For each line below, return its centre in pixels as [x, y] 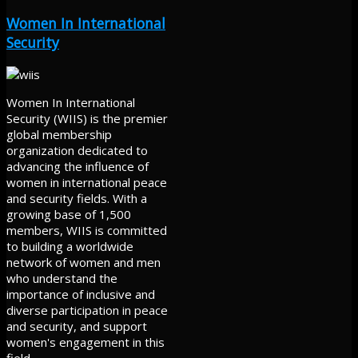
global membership [59, 134]
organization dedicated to [77, 150]
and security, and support [77, 326]
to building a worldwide [70, 246]
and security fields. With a [77, 198]
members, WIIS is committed [87, 230]
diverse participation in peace [87, 310]
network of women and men [84, 262]
